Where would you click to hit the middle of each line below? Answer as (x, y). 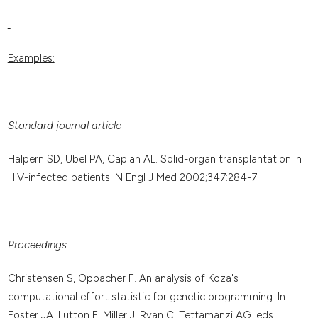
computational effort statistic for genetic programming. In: (147, 297)
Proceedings (37, 245)
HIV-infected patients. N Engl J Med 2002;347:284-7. (133, 178)
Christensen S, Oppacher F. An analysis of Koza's (123, 279)
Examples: (31, 58)
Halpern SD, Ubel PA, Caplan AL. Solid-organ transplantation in (154, 159)
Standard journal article (64, 125)
